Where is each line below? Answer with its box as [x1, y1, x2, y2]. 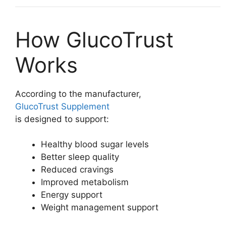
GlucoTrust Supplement [15, 101, 109, 111]
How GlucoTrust [15, 26, 174, 52]
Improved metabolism [41, 177, 129, 187]
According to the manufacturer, [15, 88, 141, 99]
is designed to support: [15, 114, 109, 124]
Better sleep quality [41, 152, 119, 162]
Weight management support [41, 202, 158, 212]
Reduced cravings [41, 164, 114, 175]
